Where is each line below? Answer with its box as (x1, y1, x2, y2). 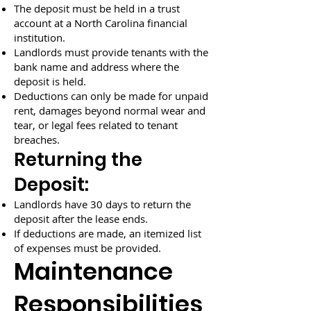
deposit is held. (14, 74, 86, 88)
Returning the (14, 147, 142, 172)
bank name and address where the (14, 60, 179, 74)
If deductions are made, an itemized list (14, 226, 201, 240)
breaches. (14, 133, 60, 146)
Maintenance (14, 255, 173, 288)
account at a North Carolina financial (14, 16, 187, 30)
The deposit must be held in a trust (14, 1, 180, 15)
